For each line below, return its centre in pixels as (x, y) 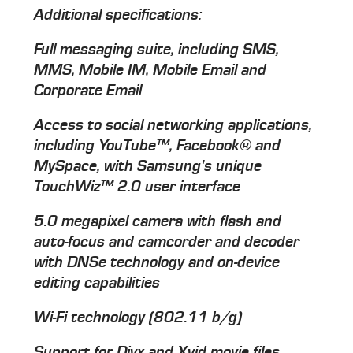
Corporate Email (88, 91)
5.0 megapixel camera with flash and (158, 222)
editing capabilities (97, 283)
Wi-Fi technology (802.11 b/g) (138, 318)
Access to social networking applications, (173, 126)
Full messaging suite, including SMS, (157, 50)
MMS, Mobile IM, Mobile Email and (150, 71)
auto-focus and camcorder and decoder (167, 242)
